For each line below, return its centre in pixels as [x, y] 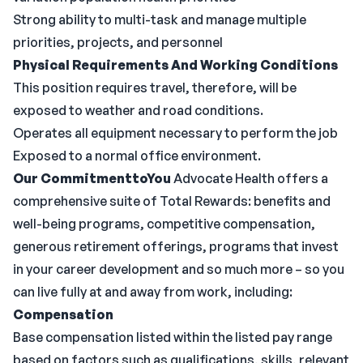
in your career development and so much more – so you [179, 269]
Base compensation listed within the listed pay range [173, 337]
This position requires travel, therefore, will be [155, 88]
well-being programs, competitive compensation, [164, 224]
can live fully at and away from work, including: [153, 292]
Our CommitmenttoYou [92, 178]
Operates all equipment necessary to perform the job [175, 133]
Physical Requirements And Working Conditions [175, 65]
